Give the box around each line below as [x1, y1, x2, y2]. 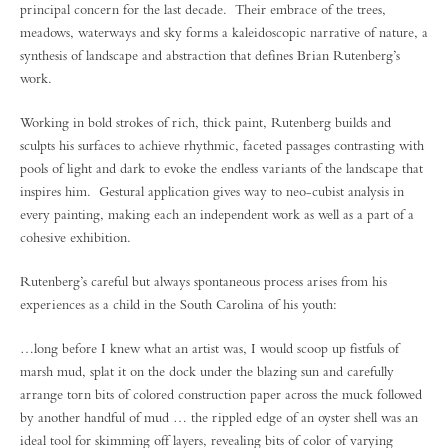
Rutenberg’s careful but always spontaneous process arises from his [20, 273, 387, 289]
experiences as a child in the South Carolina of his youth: [20, 296, 337, 312]
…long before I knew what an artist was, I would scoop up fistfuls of [20, 340, 399, 356]
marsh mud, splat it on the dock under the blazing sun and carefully [20, 363, 394, 379]
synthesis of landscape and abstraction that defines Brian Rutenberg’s [20, 47, 400, 63]
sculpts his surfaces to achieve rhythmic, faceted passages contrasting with [20, 137, 424, 153]
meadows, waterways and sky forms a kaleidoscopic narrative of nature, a [20, 24, 428, 40]
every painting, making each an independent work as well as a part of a [20, 206, 414, 222]
